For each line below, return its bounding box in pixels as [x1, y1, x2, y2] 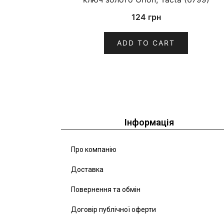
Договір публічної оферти [71, 205, 156, 214]
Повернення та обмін [71, 185, 140, 194]
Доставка [71, 165, 103, 174]
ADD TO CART [117, 38, 175, 47]
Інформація [124, 117, 174, 128]
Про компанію [71, 145, 116, 154]
